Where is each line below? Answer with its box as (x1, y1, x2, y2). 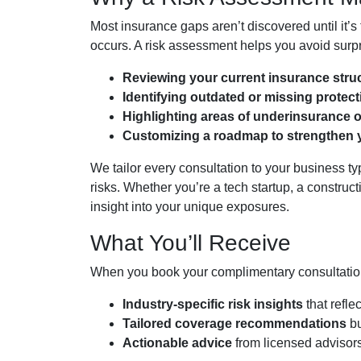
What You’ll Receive (90, 230, 291, 255)
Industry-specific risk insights (122, 297, 303, 311)
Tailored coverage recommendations (122, 317, 346, 330)
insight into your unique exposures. (90, 200, 289, 214)
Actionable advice (122, 336, 232, 350)
